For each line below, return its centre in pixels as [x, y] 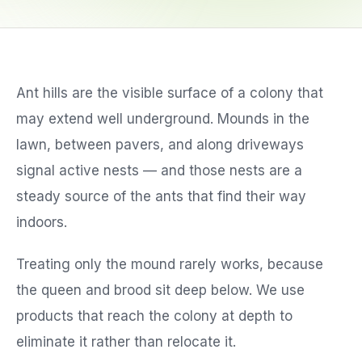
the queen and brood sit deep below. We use [160, 290]
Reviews [59, 95]
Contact [58, 144]
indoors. [42, 222]
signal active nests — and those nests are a [159, 170]
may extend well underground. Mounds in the [163, 119]
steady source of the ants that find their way [161, 196]
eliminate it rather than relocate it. [126, 342]
